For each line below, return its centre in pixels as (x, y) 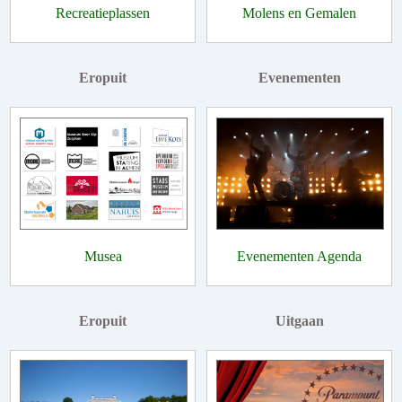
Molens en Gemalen (299, 13)
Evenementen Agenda (299, 256)
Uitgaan (299, 320)
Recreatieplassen (103, 13)
